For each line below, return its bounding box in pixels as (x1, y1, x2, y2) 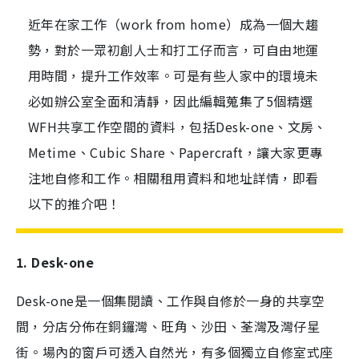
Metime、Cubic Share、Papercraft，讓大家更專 (28, 143, 323, 162)
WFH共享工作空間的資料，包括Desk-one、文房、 (28, 117, 327, 136)
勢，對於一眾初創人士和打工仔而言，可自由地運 (28, 40, 319, 59)
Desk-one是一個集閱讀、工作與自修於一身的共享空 (16, 291, 325, 310)
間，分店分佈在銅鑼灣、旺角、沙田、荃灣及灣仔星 (16, 317, 321, 336)
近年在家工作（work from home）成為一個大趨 (28, 14, 319, 34)
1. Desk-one (16, 252, 95, 272)
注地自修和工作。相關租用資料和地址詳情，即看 (28, 168, 319, 188)
